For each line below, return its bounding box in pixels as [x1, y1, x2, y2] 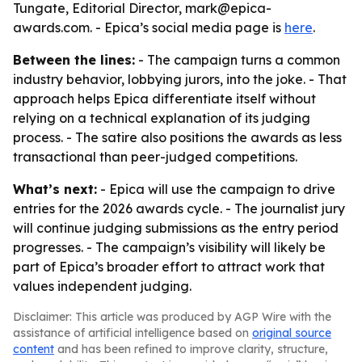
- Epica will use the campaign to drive [97, 181, 335, 197]
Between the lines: [13, 52, 135, 68]
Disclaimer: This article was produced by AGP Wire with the [13, 309, 331, 324]
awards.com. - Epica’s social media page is [13, 19, 284, 36]
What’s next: [13, 181, 97, 197]
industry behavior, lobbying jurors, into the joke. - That [13, 71, 347, 87]
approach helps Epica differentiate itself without [13, 90, 316, 107]
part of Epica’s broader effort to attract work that [13, 259, 325, 275]
